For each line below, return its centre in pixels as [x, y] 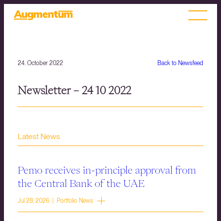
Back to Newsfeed [180, 63]
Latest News [39, 137]
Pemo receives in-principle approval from [107, 170]
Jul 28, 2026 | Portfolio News [55, 201]
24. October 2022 [40, 63]
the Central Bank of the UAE [81, 183]
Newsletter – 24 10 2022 [74, 91]
